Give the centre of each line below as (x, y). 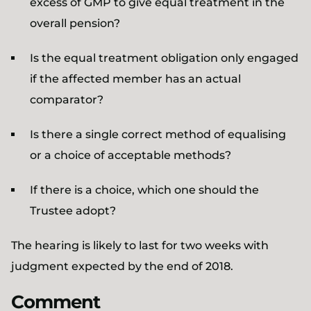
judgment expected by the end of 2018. (122, 266)
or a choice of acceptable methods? (131, 155)
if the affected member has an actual (135, 79)
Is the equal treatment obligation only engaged (164, 58)
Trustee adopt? (73, 211)
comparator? (67, 100)
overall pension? (75, 23)
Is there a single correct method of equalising (158, 134)
